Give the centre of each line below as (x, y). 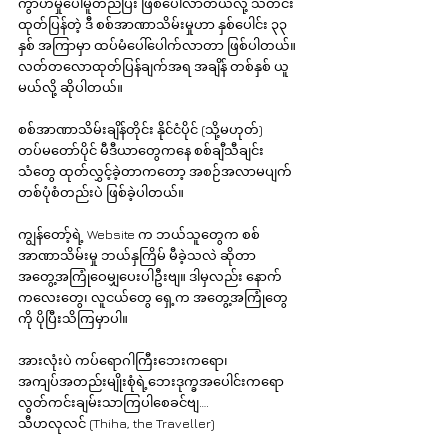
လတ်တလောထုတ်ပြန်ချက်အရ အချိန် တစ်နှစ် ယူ (153, 66)
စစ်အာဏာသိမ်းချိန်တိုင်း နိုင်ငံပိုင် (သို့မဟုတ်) (142, 129)
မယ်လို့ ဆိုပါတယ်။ (70, 87)
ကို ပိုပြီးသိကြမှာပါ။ (73, 318)
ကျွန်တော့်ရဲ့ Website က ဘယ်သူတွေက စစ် (139, 234)
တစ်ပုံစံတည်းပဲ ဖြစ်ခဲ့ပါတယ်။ (102, 192)
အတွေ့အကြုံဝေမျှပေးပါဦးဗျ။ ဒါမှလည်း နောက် (150, 276)
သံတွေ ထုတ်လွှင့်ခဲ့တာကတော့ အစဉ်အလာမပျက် (156, 171)
